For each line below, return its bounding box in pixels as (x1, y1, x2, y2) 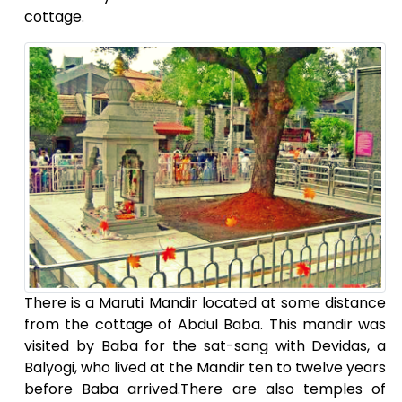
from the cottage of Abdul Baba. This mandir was (24, 314, 386, 336)
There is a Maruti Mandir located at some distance (24, 293, 386, 314)
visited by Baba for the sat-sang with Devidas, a (24, 336, 386, 357)
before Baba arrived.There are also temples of (24, 379, 386, 400)
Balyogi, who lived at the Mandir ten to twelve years (24, 357, 386, 379)
